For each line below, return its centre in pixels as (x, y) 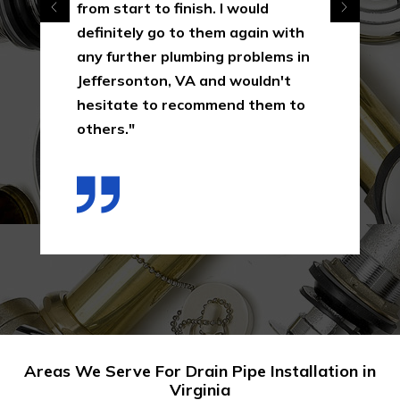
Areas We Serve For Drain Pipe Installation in (200, 371)
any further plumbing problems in (193, 56)
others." (106, 128)
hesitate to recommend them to (191, 104)
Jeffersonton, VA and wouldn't (184, 80)
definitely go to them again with (191, 32)
